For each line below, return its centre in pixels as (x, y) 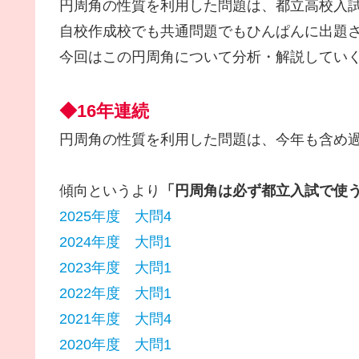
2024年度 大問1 (115, 242)
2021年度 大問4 (115, 319)
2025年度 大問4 (115, 217)
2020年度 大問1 (115, 345)
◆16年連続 (104, 111)
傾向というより (110, 191)
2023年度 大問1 (115, 268)
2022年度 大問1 (115, 294)
